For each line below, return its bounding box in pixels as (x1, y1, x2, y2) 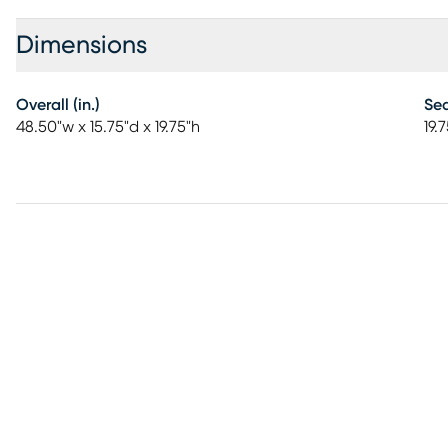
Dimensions (16, 33, 147, 58)
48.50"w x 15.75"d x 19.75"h (16, 119, 200, 135)
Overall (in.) (16, 97, 100, 113)
